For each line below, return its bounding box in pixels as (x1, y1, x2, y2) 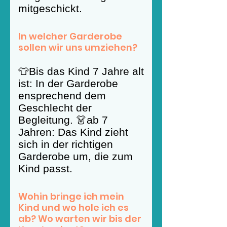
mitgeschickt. (18, 3, 82, 14)
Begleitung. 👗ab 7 (18, 114, 108, 126)
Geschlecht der (18, 102, 92, 113)
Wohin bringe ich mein (18, 190, 124, 203)
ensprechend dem (18, 90, 106, 101)
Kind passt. (18, 163, 72, 174)
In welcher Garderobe (18, 30, 122, 43)
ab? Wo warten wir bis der (18, 212, 141, 225)
